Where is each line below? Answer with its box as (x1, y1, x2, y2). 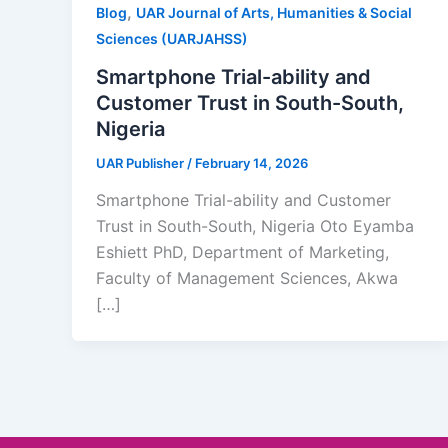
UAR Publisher (96, 154, 187, 171)
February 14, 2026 (195, 154, 308, 171)
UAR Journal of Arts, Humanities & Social (136, 4, 412, 21)
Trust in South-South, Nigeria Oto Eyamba (96, 216, 414, 237)
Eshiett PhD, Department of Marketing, (96, 242, 389, 263)
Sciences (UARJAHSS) (96, 30, 248, 47)
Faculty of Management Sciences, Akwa (96, 268, 398, 289)
